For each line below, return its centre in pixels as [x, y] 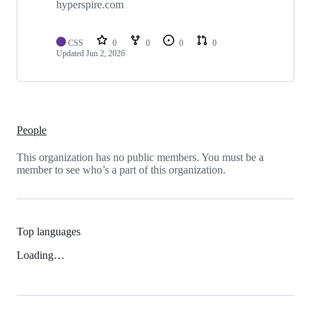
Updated [71, 53]
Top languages [49, 231]
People [32, 131]
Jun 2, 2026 [106, 53]
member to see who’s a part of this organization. [121, 170]
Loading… [41, 255]
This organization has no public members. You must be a [140, 158]
